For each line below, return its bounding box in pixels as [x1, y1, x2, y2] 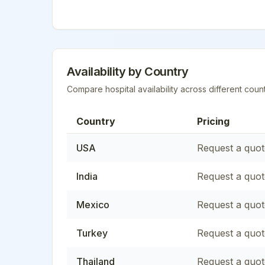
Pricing [197, 115, 230, 127]
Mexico [76, 198, 109, 211]
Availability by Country [67, 64, 189, 79]
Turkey [76, 227, 108, 239]
